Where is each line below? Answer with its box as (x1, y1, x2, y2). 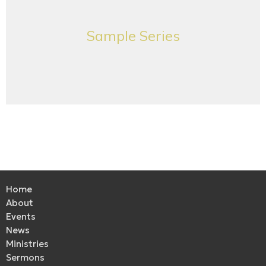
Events (6, 211, 36, 223)
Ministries (6, 238, 49, 250)
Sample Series (86, 26, 180, 45)
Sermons (6, 252, 45, 264)
